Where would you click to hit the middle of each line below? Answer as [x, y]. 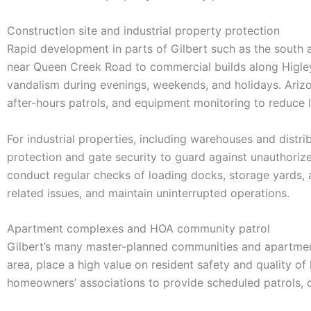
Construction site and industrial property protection [143, 30]
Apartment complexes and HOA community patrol [138, 229]
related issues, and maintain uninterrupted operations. [148, 193]
